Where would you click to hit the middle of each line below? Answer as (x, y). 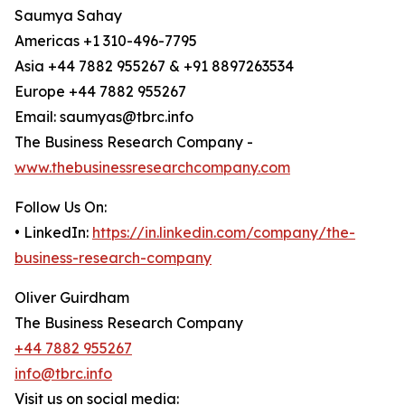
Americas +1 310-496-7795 (106, 41)
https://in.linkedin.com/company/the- (224, 233)
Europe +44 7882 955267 (100, 92)
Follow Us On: (61, 207)
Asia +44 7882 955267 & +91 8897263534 (154, 66)
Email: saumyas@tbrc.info (104, 117)
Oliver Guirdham (72, 298)
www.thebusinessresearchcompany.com (152, 168)
